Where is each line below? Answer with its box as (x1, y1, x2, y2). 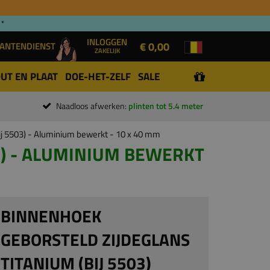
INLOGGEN (87, 35, 127, 49)
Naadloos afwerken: (56, 100, 128, 112)
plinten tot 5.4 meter (128, 100, 203, 112)
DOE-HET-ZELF (65, 69, 131, 84)
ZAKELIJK (94, 45, 120, 55)
